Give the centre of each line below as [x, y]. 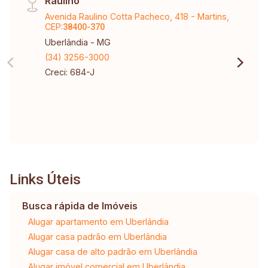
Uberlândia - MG [78, 42]
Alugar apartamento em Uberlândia [98, 221]
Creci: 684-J [70, 72]
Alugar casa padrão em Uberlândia [97, 236]
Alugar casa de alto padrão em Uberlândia [112, 251]
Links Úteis [45, 179]
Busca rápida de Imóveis [80, 205]
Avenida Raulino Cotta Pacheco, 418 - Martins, [137, 16]
